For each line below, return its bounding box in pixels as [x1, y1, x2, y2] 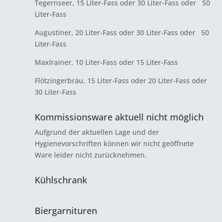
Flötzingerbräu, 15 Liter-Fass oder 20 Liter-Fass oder [34, 76, 207, 85]
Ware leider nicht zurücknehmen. [34, 150, 147, 160]
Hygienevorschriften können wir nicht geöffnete [34, 139, 194, 148]
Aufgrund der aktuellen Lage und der [34, 127, 159, 137]
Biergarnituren [34, 205, 97, 217]
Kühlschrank [34, 174, 87, 186]
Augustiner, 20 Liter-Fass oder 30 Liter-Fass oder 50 [34, 28, 209, 37]
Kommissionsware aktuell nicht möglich [34, 111, 204, 123]
